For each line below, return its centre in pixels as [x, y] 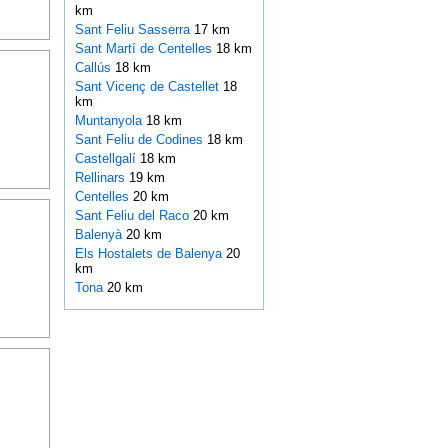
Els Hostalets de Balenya [150, 254]
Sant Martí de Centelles [145, 49]
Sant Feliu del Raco [133, 216]
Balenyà [100, 235]
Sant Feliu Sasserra [134, 30]
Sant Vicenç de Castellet [148, 87]
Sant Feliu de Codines [140, 140]
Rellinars [101, 178]
